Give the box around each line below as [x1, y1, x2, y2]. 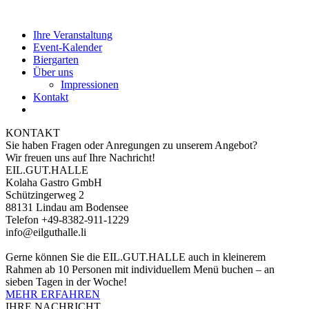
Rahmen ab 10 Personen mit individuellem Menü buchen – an [6, 263, 275, 275]
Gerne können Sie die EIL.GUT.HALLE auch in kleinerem [6, 251, 266, 263]
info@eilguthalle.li [6, 226, 86, 238]
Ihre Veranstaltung [33, 29, 112, 41]
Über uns [33, 66, 73, 78]
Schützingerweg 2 [6, 189, 84, 201]
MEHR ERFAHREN [6, 288, 100, 300]
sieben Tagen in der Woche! [6, 276, 127, 288]
